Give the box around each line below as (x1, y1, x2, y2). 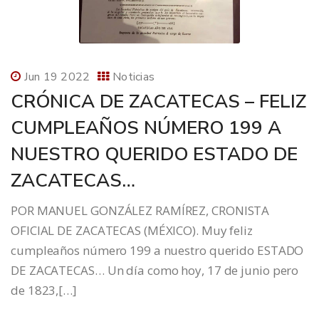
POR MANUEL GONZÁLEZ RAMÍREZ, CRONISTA (11, 202, 270, 219)
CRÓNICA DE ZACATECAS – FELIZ (11, 89, 306, 115)
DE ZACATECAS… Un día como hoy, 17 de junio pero (11, 262, 299, 279)
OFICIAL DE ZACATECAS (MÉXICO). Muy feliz (11, 222, 253, 239)
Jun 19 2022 (24, 69, 90, 85)
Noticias (112, 69, 155, 85)
